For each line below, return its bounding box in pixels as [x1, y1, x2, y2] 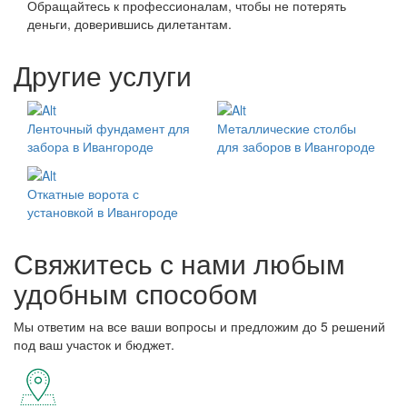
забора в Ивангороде [27, 136, 154, 155]
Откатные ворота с [27, 184, 139, 203]
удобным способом [14, 273, 258, 313]
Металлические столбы [217, 118, 356, 137]
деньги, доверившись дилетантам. [27, 14, 232, 33]
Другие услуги [14, 55, 192, 94]
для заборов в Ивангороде [217, 136, 375, 155]
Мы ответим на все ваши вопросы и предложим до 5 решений [14, 317, 385, 336]
